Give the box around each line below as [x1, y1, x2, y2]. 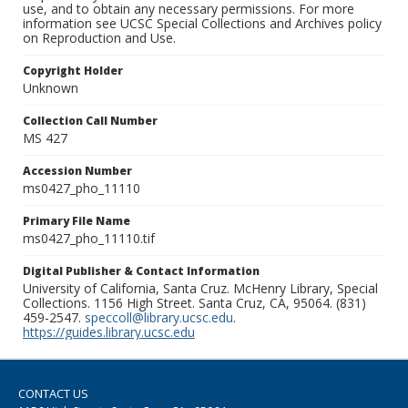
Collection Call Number [23, 113, 158, 129]
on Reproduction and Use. [23, 29, 176, 47]
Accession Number [23, 163, 132, 179]
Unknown [23, 79, 78, 97]
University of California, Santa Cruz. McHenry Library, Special [23, 280, 378, 298]
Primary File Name [23, 213, 130, 229]
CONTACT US [18, 385, 88, 403]
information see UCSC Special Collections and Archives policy [23, 15, 382, 33]
